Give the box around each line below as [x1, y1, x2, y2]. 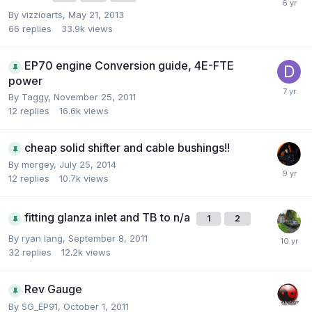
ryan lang [22, 233, 63, 244]
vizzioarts [22, 9, 63, 20]
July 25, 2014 [59, 159, 116, 170]
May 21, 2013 [68, 9, 124, 20]
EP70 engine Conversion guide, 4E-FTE [24, 58, 234, 72]
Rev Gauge [24, 282, 82, 296]
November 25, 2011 [54, 91, 136, 102]
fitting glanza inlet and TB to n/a [24, 210, 193, 224]
